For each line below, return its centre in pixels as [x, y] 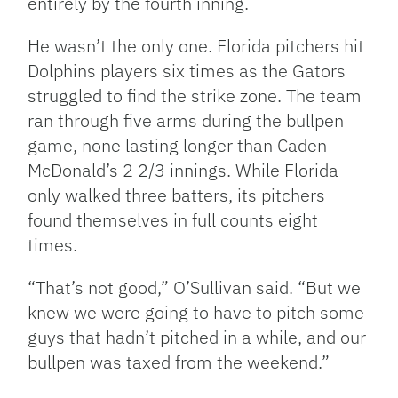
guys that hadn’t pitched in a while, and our [197, 338]
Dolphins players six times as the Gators [187, 71]
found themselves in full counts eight [173, 220]
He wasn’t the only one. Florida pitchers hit [196, 46]
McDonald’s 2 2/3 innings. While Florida [183, 171]
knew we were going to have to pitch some [196, 313]
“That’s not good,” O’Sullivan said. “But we [195, 288]
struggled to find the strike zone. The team [195, 96]
